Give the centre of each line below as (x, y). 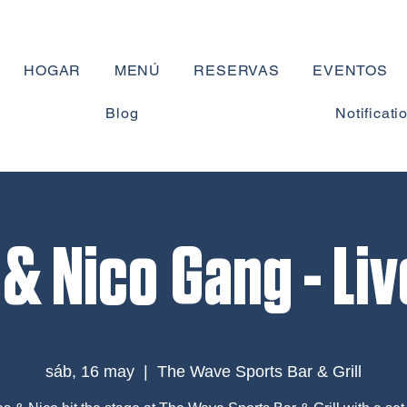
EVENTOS (350, 70)
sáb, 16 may (90, 372)
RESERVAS (237, 70)
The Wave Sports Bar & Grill (259, 372)
